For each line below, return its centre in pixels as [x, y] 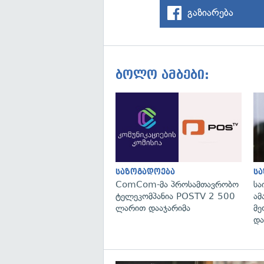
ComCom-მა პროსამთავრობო [177, 184]
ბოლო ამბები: [162, 75]
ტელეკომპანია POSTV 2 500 [175, 196]
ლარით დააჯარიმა [153, 208]
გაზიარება [211, 12]
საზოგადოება [145, 171]
